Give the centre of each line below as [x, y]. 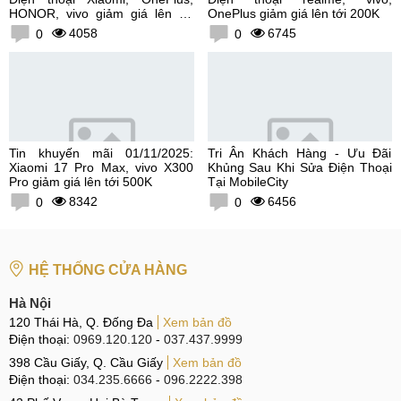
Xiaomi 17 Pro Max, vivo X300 [101, 167]
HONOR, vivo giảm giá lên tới [101, 13]
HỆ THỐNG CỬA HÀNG [108, 270]
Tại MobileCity [247, 182]
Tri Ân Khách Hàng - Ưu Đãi [299, 153]
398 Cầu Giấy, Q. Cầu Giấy [86, 363]
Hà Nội [30, 303]
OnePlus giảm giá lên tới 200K [293, 13]
